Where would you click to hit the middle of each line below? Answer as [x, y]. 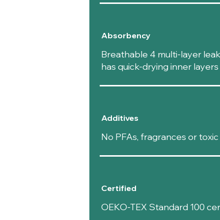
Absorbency [125, 36]
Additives [120, 118]
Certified [119, 188]
